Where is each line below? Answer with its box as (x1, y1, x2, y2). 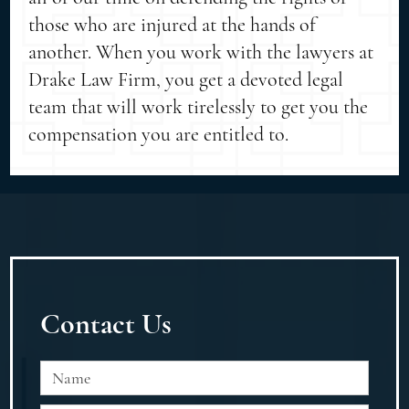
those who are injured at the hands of (28, 12, 317, 37)
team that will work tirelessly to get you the (28, 94, 369, 119)
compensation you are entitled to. (28, 121, 289, 146)
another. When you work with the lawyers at (28, 39, 374, 64)
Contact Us (39, 305, 172, 341)
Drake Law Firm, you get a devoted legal (28, 67, 344, 91)
